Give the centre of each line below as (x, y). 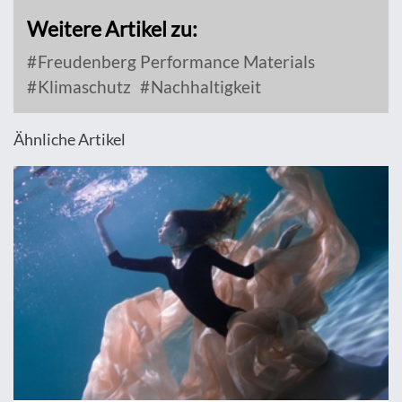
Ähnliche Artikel (70, 140)
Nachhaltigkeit (204, 87)
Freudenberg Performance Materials (175, 62)
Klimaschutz (83, 87)
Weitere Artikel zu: (112, 29)
